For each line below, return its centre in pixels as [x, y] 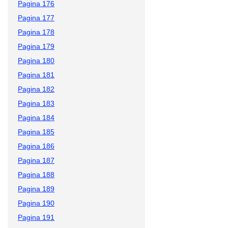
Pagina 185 [36, 132]
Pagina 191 [36, 217]
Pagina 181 [36, 75]
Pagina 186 [36, 146]
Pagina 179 [36, 46]
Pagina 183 [36, 103]
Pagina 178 [36, 32]
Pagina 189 [36, 189]
